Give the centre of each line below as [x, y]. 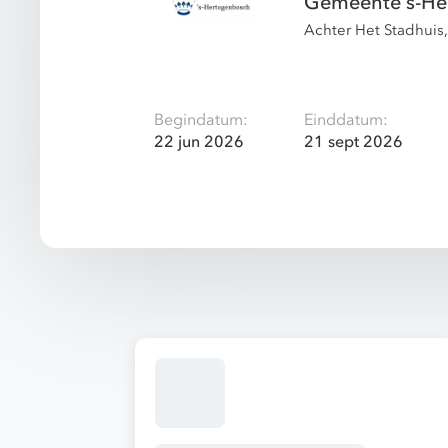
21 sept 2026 [353, 142]
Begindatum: [201, 120]
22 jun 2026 [199, 142]
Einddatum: [346, 120]
